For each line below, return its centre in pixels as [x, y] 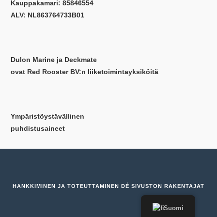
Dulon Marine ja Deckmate [54, 59]
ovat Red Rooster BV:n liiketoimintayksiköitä [85, 71]
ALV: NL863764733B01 [48, 15]
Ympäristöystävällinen [48, 116]
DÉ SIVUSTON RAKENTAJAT [163, 186]
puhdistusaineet [38, 128]
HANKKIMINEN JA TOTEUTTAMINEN [67, 186]
